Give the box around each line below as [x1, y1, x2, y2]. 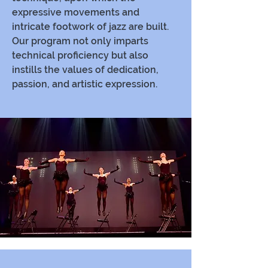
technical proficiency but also [12, 50, 148, 61]
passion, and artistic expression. [12, 78, 157, 90]
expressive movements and [12, 7, 139, 18]
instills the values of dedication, [12, 64, 159, 75]
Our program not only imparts [12, 35, 148, 47]
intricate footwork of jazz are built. [12, 21, 169, 32]
